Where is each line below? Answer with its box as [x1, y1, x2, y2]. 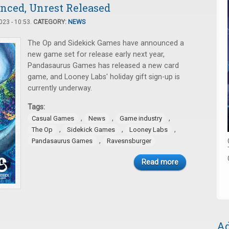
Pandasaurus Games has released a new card [28, 61, 179, 70]
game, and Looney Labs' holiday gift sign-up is [28, 73, 180, 81]
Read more [142, 158, 178, 167]
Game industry [120, 114, 162, 122]
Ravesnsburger [107, 137, 151, 145]
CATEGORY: [33, 18, 68, 26]
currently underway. [28, 84, 92, 93]
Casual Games [32, 114, 74, 122]
